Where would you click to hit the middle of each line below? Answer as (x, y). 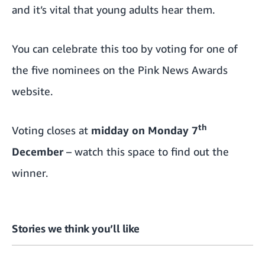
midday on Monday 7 (145, 130)
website (31, 91)
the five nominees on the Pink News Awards (120, 70)
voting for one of (197, 49)
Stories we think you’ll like (76, 229)
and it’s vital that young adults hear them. (113, 10)
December (38, 152)
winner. (30, 173)
